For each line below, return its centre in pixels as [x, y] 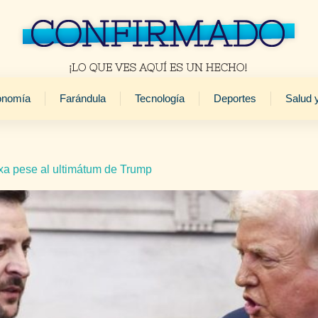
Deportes [235, 98]
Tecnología [159, 98]
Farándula [82, 98]
